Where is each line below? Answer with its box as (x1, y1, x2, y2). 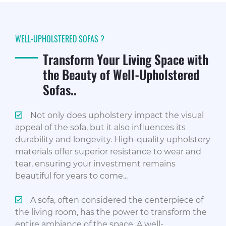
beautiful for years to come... (15, 171, 128, 181)
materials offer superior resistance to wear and (15, 146, 201, 156)
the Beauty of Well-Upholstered (43, 65, 199, 84)
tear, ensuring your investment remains (15, 158, 176, 168)
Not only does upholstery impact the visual (30, 110, 204, 120)
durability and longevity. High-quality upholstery (15, 134, 210, 144)
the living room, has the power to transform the (15, 207, 207, 217)
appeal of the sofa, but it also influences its (15, 122, 186, 132)
